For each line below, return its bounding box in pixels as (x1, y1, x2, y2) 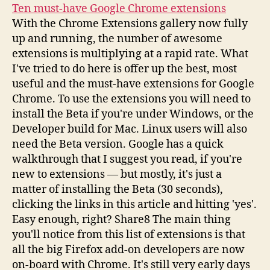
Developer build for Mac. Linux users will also (12, 122, 247, 136)
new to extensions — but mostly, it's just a (12, 168, 222, 181)
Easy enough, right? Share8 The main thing (12, 213, 231, 227)
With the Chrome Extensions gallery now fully (12, 17, 248, 31)
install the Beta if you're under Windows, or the (12, 107, 254, 121)
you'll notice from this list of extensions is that (12, 228, 245, 242)
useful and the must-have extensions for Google (12, 77, 254, 91)
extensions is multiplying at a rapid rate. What (12, 47, 248, 61)
